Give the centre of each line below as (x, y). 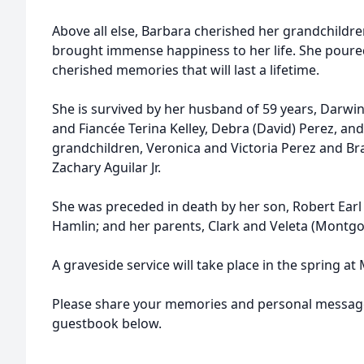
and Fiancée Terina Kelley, (132, 128)
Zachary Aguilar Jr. (106, 167)
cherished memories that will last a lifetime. (186, 70)
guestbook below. (107, 323)
